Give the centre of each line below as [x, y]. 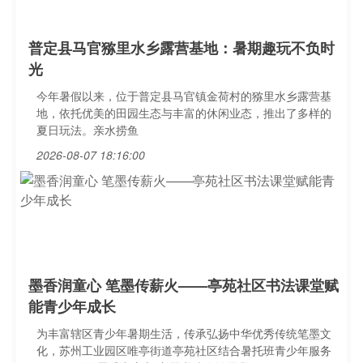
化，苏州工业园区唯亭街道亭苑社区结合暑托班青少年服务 [184, 350]
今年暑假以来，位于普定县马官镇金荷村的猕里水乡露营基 [184, 96]
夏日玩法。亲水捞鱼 [88, 130]
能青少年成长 [72, 306]
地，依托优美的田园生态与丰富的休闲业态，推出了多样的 [184, 113]
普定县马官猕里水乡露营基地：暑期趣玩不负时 [181, 48]
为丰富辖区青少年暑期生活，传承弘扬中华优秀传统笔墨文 [184, 333]
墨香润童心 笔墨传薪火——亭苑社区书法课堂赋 [184, 285]
